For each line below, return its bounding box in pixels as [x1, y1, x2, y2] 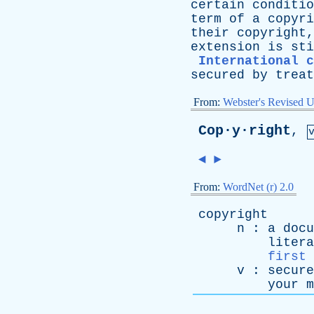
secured [191, 68, 245, 82]
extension [191, 40, 260, 54]
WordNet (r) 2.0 [223, 181, 294, 193]
